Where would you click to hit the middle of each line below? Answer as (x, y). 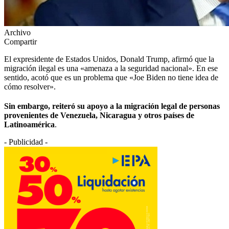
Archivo (17, 32)
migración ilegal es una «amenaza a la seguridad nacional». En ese (111, 68)
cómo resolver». (30, 86)
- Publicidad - (26, 142)
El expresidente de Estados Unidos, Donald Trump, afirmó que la (109, 59)
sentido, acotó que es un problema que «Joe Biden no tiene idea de (111, 77)
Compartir (20, 41)
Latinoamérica (29, 124)
